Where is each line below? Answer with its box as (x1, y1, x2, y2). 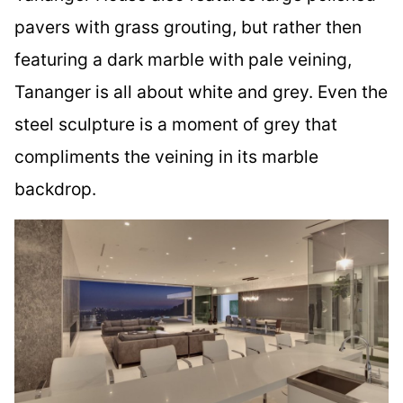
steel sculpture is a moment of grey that (14, 112, 337, 135)
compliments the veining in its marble (14, 145, 318, 167)
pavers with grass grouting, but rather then (14, 15, 362, 38)
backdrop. (14, 177, 96, 200)
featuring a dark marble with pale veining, (14, 48, 352, 70)
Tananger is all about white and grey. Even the (14, 80, 388, 103)
